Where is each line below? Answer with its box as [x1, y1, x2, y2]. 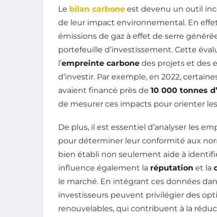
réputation [150, 163, 193, 172]
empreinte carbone [62, 58, 139, 68]
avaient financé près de [58, 85, 151, 95]
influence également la [58, 163, 150, 172]
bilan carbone [69, 4, 125, 14]
